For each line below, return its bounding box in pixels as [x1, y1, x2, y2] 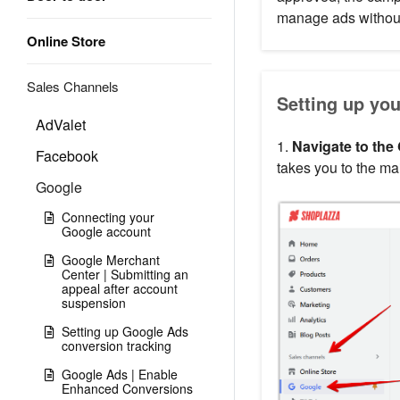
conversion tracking [62, 337, 171, 354]
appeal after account [62, 279, 178, 297]
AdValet [36, 114, 86, 135]
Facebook [36, 146, 98, 166]
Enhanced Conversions [62, 379, 193, 397]
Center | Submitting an [62, 265, 188, 283]
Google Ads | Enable [62, 365, 178, 383]
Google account [62, 222, 151, 240]
